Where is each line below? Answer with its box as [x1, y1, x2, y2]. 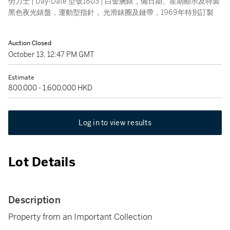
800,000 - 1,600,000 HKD [8, 83, 92, 92]
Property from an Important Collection [8, 212, 152, 222]
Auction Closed [8, 39, 51, 47]
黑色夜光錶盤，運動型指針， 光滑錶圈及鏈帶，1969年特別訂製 [8, 8, 214, 17]
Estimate [8, 73, 34, 82]
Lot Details [8, 155, 75, 170]
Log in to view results [79, 118, 151, 127]
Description [8, 194, 61, 206]
